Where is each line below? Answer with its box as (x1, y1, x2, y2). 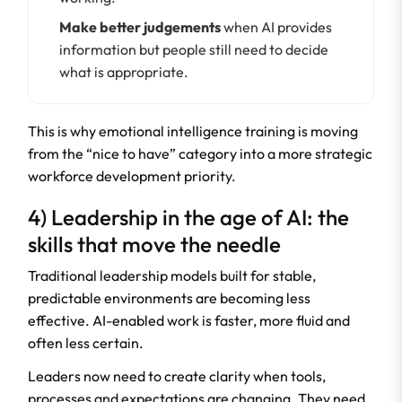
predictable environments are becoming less (28, 289, 310, 308)
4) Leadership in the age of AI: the (28, 204, 349, 232)
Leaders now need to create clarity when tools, (28, 367, 326, 386)
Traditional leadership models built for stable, (28, 267, 316, 285)
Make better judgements (59, 18, 221, 37)
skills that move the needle (28, 231, 281, 258)
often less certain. (28, 334, 144, 353)
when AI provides (221, 18, 332, 37)
